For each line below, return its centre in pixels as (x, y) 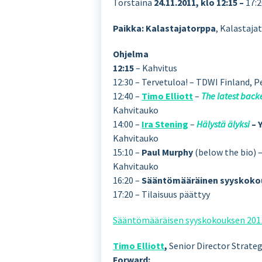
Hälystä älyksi (223, 124)
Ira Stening (165, 124)
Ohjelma (131, 54)
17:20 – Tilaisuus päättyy (162, 194)
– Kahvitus (156, 68)
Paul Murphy (168, 152)
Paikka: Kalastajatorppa (165, 28)
